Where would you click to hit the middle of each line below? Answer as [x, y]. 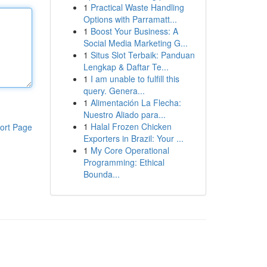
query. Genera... [114, 91]
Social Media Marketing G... [135, 43]
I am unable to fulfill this [135, 79]
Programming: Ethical [124, 162]
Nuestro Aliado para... [124, 114]
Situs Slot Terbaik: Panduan [142, 55]
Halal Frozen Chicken [131, 126]
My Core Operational [130, 150]
